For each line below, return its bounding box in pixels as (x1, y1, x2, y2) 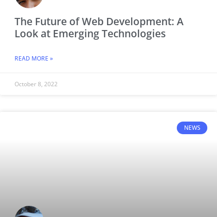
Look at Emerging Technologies (15, 26, 166, 40)
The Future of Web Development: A (15, 14, 184, 28)
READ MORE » (15, 54, 53, 62)
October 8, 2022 (15, 79, 58, 88)
